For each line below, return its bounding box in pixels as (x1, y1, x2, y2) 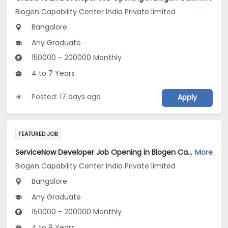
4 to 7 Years (30, 68, 75, 79)
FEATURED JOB (18, 130, 58, 138)
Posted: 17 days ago (32, 92, 101, 102)
